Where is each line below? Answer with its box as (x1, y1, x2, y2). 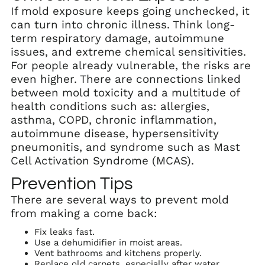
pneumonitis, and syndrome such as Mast (11, 140, 240, 154)
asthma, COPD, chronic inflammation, (11, 113, 216, 127)
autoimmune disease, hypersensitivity (11, 127, 219, 140)
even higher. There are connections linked (11, 72, 241, 86)
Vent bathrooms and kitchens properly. (34, 247, 202, 258)
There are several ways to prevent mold (11, 193, 229, 206)
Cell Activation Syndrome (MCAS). (11, 154, 194, 167)
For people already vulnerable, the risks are (11, 59, 251, 72)
